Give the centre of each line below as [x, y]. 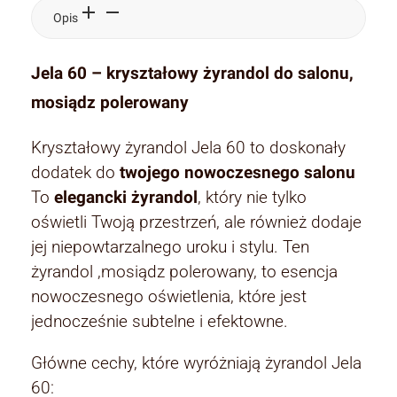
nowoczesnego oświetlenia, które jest [169, 296]
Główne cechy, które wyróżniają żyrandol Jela [196, 362]
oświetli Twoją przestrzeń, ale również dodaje [196, 222]
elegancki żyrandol [126, 197]
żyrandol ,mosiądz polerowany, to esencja [184, 271]
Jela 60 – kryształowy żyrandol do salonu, [192, 74]
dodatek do [75, 172]
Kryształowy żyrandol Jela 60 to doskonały [188, 147]
